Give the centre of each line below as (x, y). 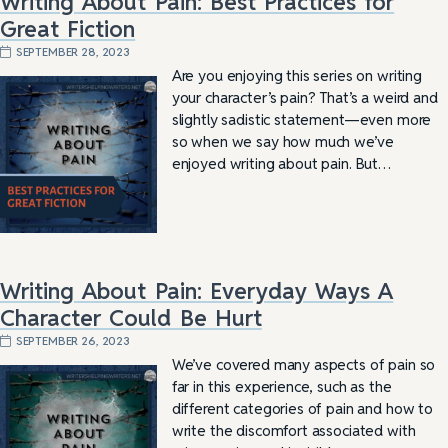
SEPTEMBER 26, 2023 (72, 340)
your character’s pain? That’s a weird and (304, 97)
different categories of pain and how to (302, 408)
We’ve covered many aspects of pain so (303, 364)
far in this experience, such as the (281, 386)
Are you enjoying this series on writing (296, 75)
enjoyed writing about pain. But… (281, 163)
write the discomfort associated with (293, 430)
